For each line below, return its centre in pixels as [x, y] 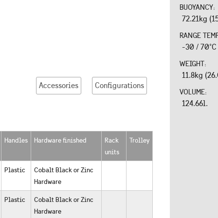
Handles [16, 140]
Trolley [139, 140]
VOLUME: [194, 92]
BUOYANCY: [198, 8]
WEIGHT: [194, 64]
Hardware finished [60, 140]
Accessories [58, 85]
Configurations [119, 85]
